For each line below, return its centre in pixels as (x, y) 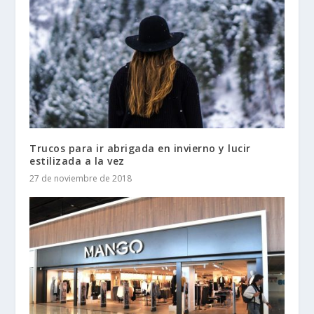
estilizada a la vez (77, 161)
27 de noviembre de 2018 (81, 178)
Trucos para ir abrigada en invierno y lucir (140, 148)
